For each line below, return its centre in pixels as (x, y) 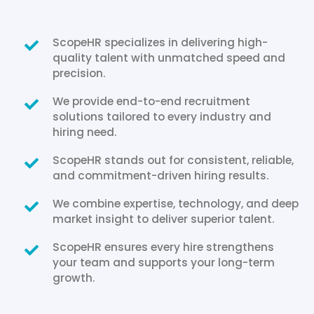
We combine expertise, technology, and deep (175, 203)
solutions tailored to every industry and (162, 116)
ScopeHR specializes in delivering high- (160, 42)
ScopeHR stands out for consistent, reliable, (173, 160)
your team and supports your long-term (163, 262)
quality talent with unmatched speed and (169, 57)
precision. (79, 73)
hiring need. (84, 132)
